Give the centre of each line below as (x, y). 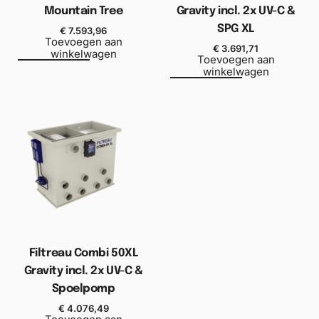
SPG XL (236, 29)
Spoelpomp (83, 288)
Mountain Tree (83, 11)
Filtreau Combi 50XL (83, 253)
